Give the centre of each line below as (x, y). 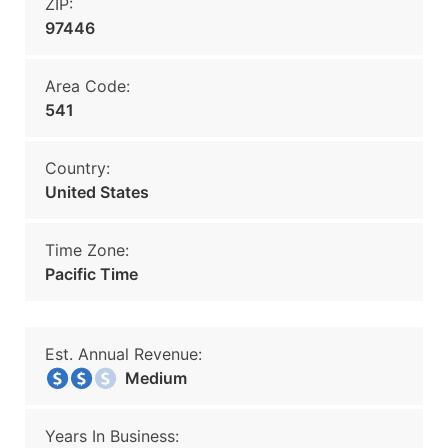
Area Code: (87, 86)
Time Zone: (87, 250)
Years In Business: (112, 436)
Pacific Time (91, 274)
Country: (77, 168)
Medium (150, 378)
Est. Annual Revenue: (123, 354)
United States (97, 192)
